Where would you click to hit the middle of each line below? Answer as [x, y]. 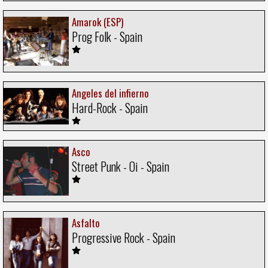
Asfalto [86, 223]
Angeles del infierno [110, 93]
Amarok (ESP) [98, 22]
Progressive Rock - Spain [124, 237]
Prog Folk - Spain [107, 37]
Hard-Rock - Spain [110, 108]
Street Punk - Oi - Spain [121, 167]
